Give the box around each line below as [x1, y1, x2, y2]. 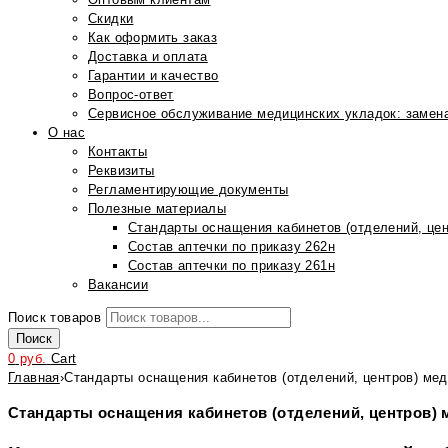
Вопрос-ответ [88, 87, 174, 102]
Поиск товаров [8, 310, 102, 325]
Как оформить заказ [88, 30, 218, 45]
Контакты [88, 144, 148, 159]
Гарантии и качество [88, 68, 219, 83]
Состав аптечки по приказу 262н [128, 239, 335, 254]
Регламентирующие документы [88, 182, 289, 197]
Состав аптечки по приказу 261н [128, 258, 335, 273]
